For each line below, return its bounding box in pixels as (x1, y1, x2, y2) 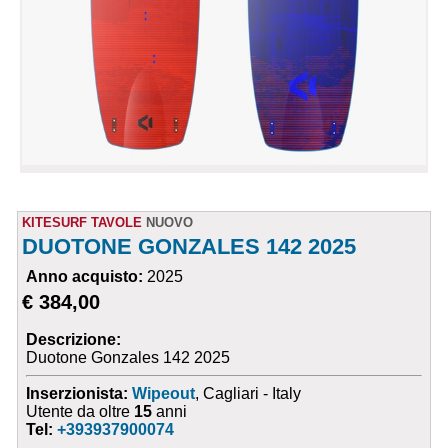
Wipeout (132, 385, 196, 403)
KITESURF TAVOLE (22, 215, 143, 231)
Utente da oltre (26, 403, 135, 421)
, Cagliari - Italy (195, 385, 302, 403)
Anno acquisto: (26, 268, 148, 286)
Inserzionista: (26, 385, 129, 403)
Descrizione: (26, 331, 122, 349)
